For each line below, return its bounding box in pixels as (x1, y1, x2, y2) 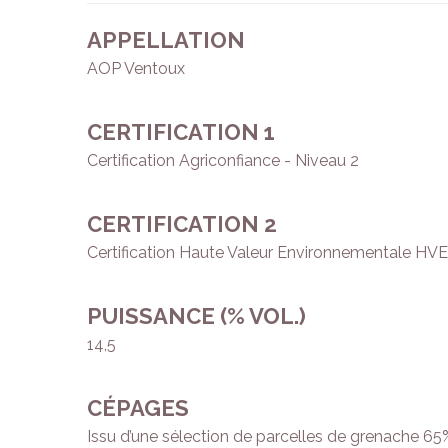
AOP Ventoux (87, 59, 185, 79)
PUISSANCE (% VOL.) (87, 303, 306, 330)
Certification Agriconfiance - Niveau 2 (87, 151, 359, 171)
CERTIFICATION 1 (87, 119, 275, 146)
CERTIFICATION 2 (87, 211, 277, 238)
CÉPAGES (87, 395, 189, 422)
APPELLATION (87, 27, 245, 54)
